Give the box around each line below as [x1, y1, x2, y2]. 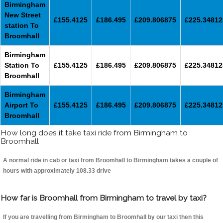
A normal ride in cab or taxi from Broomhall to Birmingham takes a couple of [3, 157, 218, 164]
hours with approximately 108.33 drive [3, 167, 111, 175]
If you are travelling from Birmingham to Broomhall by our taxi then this [3, 214, 204, 221]
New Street [4, 11, 41, 19]
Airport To [4, 101, 38, 110]
